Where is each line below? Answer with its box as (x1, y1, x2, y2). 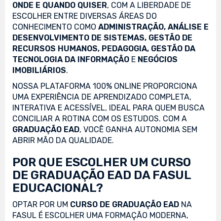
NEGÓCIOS (138, 54, 178, 64)
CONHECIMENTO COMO (12, 22, 98, 32)
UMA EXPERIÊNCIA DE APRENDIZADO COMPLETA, (12, 92, 191, 102)
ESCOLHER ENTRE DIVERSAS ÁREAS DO (12, 11, 157, 21)
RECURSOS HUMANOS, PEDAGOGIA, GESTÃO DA (12, 43, 195, 53)
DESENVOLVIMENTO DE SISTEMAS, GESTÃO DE (12, 33, 192, 42)
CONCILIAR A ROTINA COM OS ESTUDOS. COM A (12, 113, 187, 123)
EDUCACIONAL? (12, 181, 103, 195)
